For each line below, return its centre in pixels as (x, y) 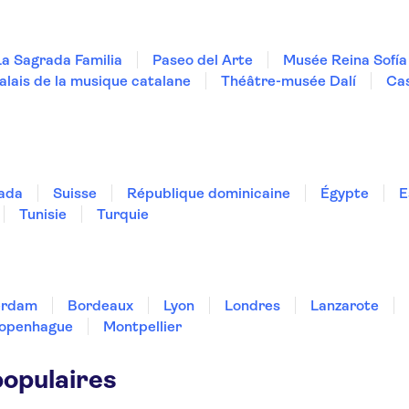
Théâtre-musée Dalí (288, 81)
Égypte (345, 193)
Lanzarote (345, 305)
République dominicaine (209, 193)
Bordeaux (100, 305)
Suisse (75, 193)
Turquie (123, 214)
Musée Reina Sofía (345, 60)
